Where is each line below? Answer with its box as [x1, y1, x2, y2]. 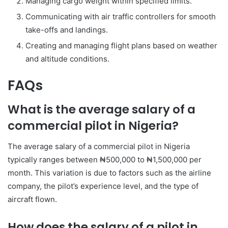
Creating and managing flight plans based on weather [25, 40, 217, 50]
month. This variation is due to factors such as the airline [8, 167, 211, 178]
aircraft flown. [8, 194, 57, 204]
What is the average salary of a [8, 101, 195, 118]
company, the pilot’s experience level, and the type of [8, 181, 198, 191]
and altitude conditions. [25, 53, 109, 64]
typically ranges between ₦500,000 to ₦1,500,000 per [8, 154, 202, 164]
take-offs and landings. [25, 24, 108, 35]
